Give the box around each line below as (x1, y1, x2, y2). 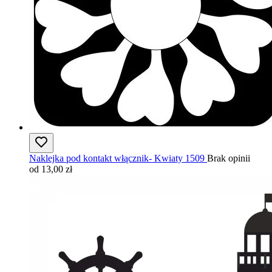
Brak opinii (207, 153, 250, 163)
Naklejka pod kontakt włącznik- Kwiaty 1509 (29, 153, 205, 163)
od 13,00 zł (29, 164, 72, 174)
